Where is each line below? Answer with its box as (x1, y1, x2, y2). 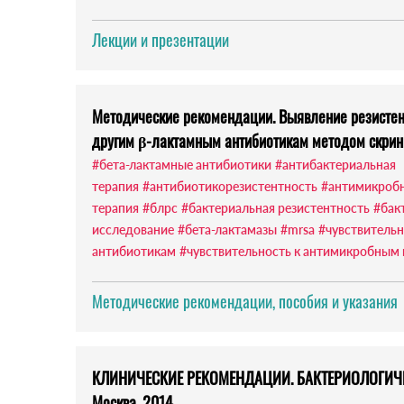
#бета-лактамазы (178, 222, 277, 238)
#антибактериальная (275, 157, 396, 173)
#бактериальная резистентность (181, 200, 370, 216)
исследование (92, 222, 174, 238)
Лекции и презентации (92, 28, 229, 52)
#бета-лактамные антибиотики (92, 157, 271, 173)
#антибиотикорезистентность (142, 179, 317, 195)
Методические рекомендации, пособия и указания (92, 289, 398, 314)
